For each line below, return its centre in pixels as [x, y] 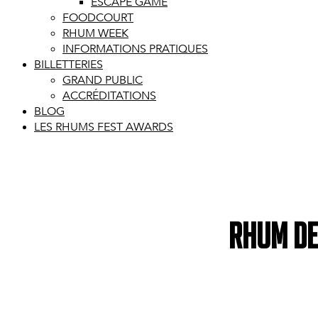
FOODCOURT [98, 18]
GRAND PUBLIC [103, 80]
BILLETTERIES [68, 65]
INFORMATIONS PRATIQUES [135, 49]
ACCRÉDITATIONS [109, 96]
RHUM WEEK [95, 33]
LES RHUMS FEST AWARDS [104, 127]
